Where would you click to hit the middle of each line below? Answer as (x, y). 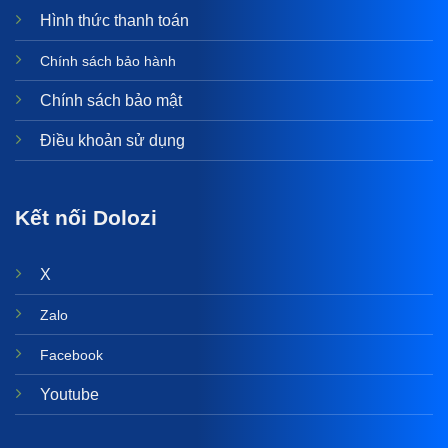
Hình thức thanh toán (114, 20)
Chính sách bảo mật (110, 100)
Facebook (71, 354)
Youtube (69, 394)
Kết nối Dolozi (85, 217)
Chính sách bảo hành (107, 60)
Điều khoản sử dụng (112, 140)
